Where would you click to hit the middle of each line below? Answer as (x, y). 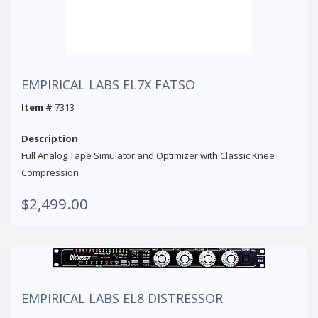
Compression (50, 172)
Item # (37, 107)
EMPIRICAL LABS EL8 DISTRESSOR (122, 298)
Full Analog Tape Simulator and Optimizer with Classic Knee (148, 155)
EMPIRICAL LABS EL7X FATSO (108, 84)
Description (50, 138)
